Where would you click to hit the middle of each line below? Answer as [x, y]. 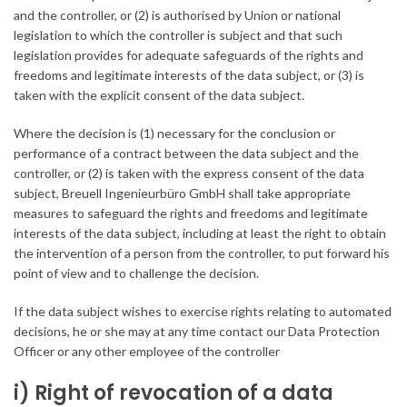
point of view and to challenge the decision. [136, 273]
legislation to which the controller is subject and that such [178, 35]
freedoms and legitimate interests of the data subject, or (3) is [189, 75]
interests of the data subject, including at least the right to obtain [200, 233]
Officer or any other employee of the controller [147, 352]
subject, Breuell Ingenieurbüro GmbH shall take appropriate [182, 194]
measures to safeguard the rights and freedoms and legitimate [191, 213]
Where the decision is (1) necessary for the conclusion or [174, 134]
